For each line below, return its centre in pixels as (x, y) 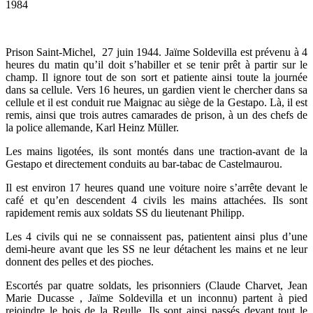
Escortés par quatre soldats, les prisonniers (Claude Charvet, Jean (156, 285)
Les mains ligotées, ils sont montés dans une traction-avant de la (156, 151)
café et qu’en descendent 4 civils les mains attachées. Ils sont (156, 200)
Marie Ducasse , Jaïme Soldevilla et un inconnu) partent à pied (156, 298)
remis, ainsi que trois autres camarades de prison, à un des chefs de (156, 115)
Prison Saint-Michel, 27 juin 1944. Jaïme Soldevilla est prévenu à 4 (156, 52)
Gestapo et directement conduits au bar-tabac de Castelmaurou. (144, 164)
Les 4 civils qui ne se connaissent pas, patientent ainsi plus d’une (156, 236)
